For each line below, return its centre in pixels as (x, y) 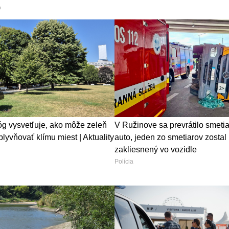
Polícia (124, 162)
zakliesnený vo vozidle (156, 150)
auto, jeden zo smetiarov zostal (170, 138)
